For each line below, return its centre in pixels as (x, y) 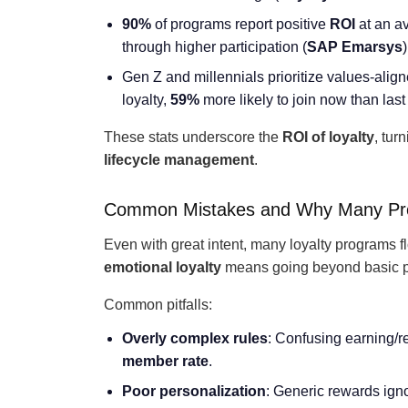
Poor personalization (194, 391)
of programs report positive (240, 24)
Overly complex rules (195, 338)
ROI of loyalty (328, 137)
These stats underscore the (193, 137)
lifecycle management (179, 160)
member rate (165, 361)
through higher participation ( (214, 47)
